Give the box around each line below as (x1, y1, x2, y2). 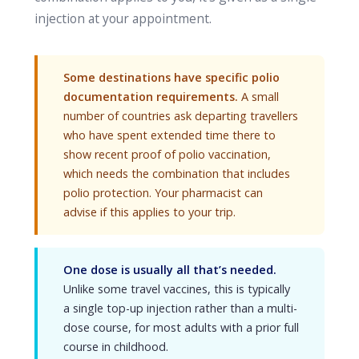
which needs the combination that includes (63, 166, 290, 181)
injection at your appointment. (34, 10, 212, 27)
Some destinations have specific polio (63, 70, 280, 85)
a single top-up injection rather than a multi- (63, 301, 297, 316)
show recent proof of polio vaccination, (63, 147, 271, 162)
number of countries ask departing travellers (63, 108, 298, 123)
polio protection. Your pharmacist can (63, 185, 263, 200)
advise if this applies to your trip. (63, 204, 236, 220)
